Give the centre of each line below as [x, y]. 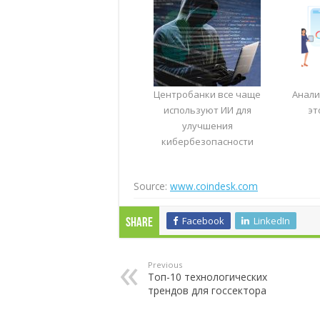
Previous [165, 264]
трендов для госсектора [207, 290]
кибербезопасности [207, 141]
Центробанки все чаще [207, 94]
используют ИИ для [207, 110]
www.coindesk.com [214, 186]
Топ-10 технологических [207, 276]
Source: [152, 186]
